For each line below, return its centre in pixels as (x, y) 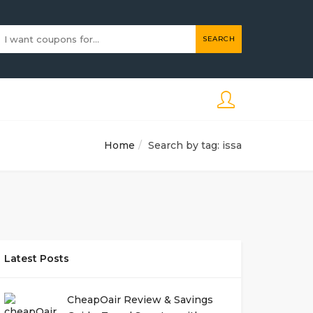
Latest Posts (36, 259)
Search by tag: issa (195, 145)
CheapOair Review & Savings (140, 300)
